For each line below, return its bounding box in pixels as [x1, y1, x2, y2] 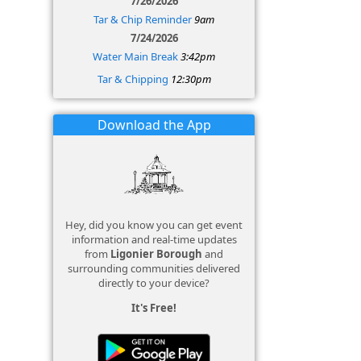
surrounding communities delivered [68, 261, 240, 276]
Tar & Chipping [97, 72, 168, 86]
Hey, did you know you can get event [65, 218, 243, 232]
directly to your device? [98, 276, 210, 290]
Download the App [97, 116, 211, 134]
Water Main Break [93, 49, 178, 64]
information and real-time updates [71, 232, 237, 247]
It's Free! [131, 301, 176, 315]
